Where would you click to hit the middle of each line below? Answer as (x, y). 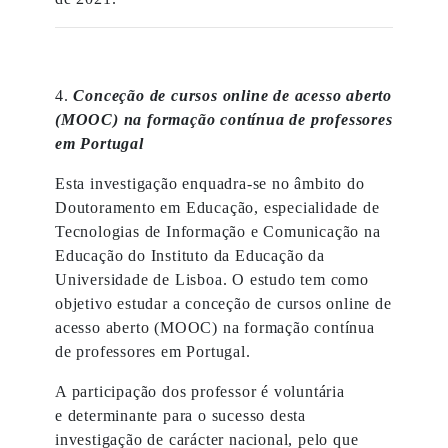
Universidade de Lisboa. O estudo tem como (212, 279)
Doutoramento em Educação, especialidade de (217, 207)
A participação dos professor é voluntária (200, 391)
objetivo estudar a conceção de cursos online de (223, 303)
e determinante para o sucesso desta (181, 415)
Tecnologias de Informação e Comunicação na (218, 231)
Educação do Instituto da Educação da (190, 255)
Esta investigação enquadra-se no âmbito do (210, 183)
